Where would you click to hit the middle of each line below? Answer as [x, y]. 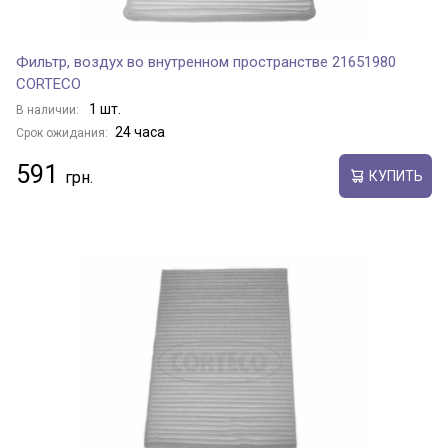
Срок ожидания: [62, 133]
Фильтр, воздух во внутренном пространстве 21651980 [206, 62]
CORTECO [48, 84]
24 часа [140, 132]
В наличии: [49, 110]
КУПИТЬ [395, 175]
